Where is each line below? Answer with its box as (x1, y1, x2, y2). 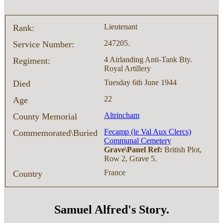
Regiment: (13, 56, 51, 66)
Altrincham (104, 111, 139, 120)
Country (13, 169, 43, 179)
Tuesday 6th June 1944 (104, 78, 177, 87)
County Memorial (13, 111, 78, 122)
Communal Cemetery (104, 136, 171, 145)
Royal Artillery (104, 64, 151, 73)
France (104, 168, 125, 177)
